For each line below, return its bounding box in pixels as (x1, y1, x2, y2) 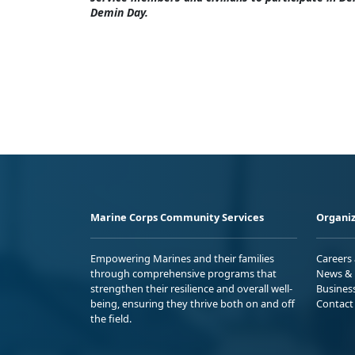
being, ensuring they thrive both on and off (90, 296, 295, 311)
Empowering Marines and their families (90, 251, 274, 266)
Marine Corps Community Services (90, 210, 264, 225)
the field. (90, 311, 132, 326)
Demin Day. (90, 5, 148, 20)
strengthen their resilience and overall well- (90, 281, 292, 296)
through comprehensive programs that (90, 266, 277, 281)
